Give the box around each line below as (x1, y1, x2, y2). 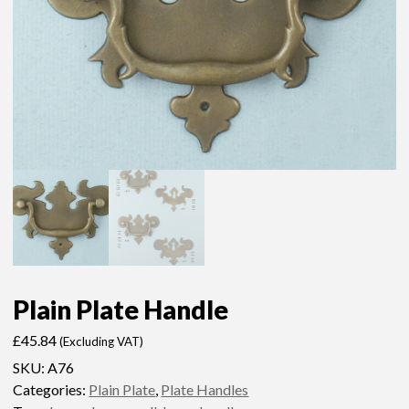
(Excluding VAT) (59, 334, 144, 350)
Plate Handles (161, 381, 249, 399)
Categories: (13, 381, 89, 399)
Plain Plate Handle (13, 294, 229, 326)
